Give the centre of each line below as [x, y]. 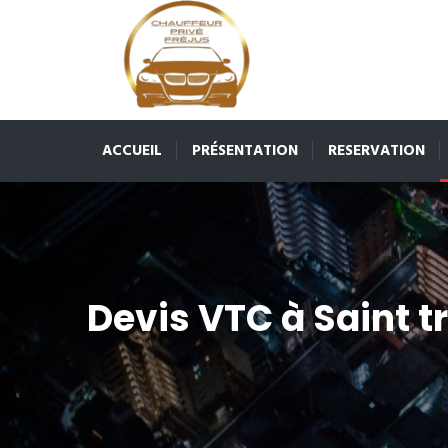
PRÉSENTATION [245, 151]
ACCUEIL [132, 151]
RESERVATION [376, 151]
